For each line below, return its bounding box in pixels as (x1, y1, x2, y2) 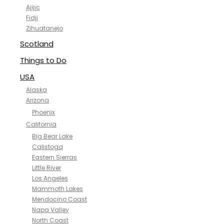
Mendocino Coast (32, 195, 87, 203)
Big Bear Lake (32, 132, 72, 140)
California (26, 120, 56, 128)
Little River (32, 163, 61, 172)
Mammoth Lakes (32, 184, 83, 193)
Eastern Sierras (32, 153, 77, 161)
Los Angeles (32, 174, 68, 182)
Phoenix (32, 108, 55, 116)
